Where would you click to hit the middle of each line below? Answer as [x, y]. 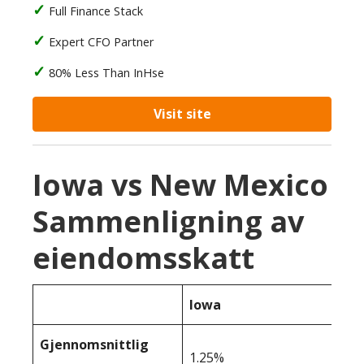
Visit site [182, 114]
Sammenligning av [168, 221]
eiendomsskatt [143, 258]
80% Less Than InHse [106, 73]
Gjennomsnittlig [94, 344]
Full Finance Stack [96, 11]
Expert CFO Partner [101, 42]
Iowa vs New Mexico [180, 185]
